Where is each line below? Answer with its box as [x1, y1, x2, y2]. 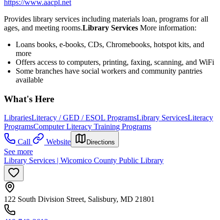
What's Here [4, 93, 54, 104]
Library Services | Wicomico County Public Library [4, 156, 164, 165]
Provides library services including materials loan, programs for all [4, 14, 208, 23]
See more [4, 147, 33, 156]
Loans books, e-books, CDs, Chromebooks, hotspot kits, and [16, 40, 204, 49]
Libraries [4, 113, 31, 122]
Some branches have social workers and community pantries [16, 66, 202, 75]
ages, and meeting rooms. [4, 23, 82, 32]
